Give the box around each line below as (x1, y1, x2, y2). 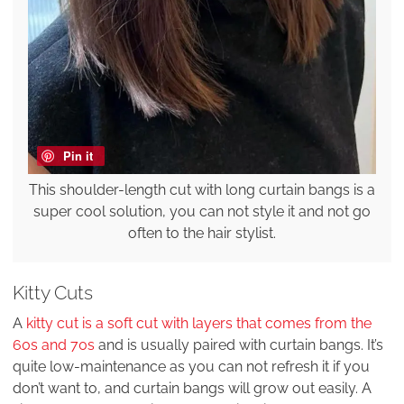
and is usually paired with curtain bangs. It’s (95, 336, 383, 354)
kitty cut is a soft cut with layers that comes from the (26, 315, 372, 333)
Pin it (62, 147, 93, 165)
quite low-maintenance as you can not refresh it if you (13, 358, 370, 376)
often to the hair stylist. (128, 225, 276, 243)
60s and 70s (13, 336, 95, 354)
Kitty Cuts (13, 281, 93, 305)
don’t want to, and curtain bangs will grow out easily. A (13, 380, 372, 398)
